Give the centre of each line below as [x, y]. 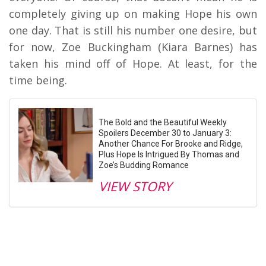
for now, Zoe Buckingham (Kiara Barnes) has [133, 47]
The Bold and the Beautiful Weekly [163, 122]
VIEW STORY [135, 186]
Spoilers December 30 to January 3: [165, 133]
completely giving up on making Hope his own [133, 13]
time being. [38, 80]
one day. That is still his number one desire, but [133, 30]
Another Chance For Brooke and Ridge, [171, 143]
